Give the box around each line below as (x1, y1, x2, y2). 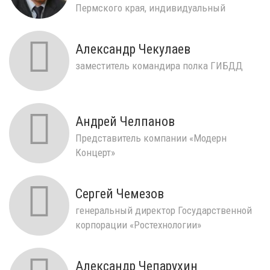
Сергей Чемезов (75, 186, 164, 201)
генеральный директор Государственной (75, 204, 252, 216)
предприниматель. (75, 16, 156, 28)
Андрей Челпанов (75, 113, 175, 129)
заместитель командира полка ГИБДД (75, 59, 243, 72)
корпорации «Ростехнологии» (75, 218, 201, 231)
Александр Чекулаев (75, 41, 190, 57)
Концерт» (75, 146, 115, 159)
